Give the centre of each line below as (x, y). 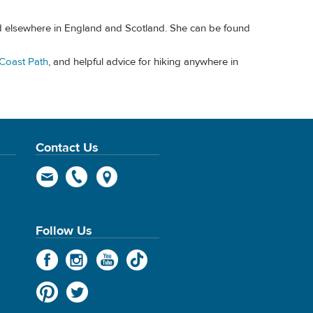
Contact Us (67, 147)
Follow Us (64, 231)
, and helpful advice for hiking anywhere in (143, 62)
